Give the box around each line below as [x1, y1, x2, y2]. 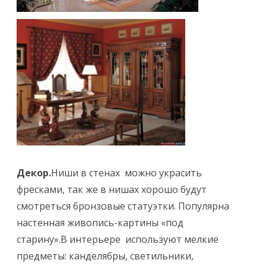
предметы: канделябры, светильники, [17, 249, 194, 262]
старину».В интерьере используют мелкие [17, 232, 218, 246]
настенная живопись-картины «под [17, 216, 183, 229]
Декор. [17, 166, 51, 179]
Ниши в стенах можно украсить [51, 166, 202, 179]
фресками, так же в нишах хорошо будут [17, 182, 207, 196]
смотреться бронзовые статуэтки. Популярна [17, 199, 229, 213]
